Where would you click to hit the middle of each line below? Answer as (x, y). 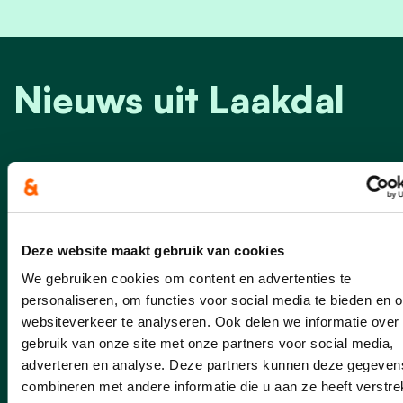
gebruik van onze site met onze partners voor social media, (207, 343)
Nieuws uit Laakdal (179, 99)
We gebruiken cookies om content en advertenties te (186, 278)
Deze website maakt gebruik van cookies (152, 250)
